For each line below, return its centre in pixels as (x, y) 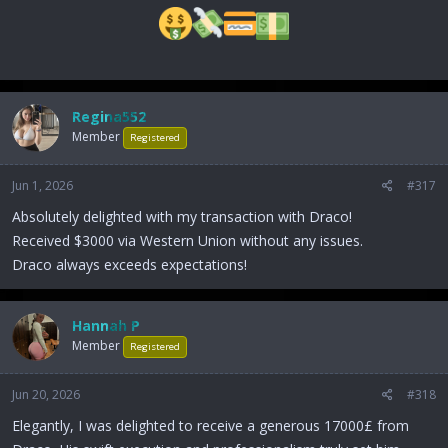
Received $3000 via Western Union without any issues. (187, 240)
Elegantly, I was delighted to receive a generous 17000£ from (210, 425)
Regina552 (109, 117)
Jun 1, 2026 (42, 185)
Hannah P (106, 326)
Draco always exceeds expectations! (129, 264)
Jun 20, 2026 (46, 394)
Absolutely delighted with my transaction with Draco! (182, 216)
